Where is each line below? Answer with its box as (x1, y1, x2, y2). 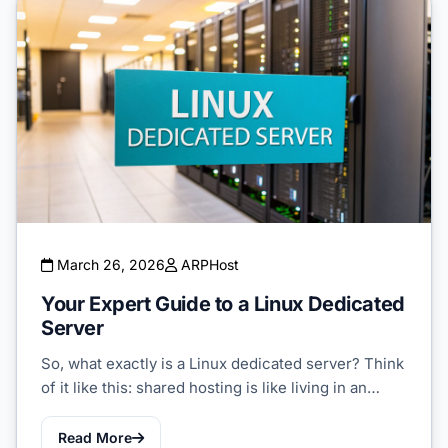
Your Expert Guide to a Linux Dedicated (41, 292, 405, 317)
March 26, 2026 (53, 256, 165, 274)
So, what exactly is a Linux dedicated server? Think (41, 354, 404, 374)
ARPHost (177, 256, 239, 274)
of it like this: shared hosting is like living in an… (41, 378, 380, 398)
